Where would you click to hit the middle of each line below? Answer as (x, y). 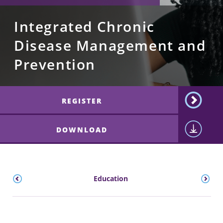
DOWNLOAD (82, 130)
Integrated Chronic (84, 27)
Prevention (55, 65)
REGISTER (82, 101)
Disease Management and (110, 46)
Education (111, 179)
